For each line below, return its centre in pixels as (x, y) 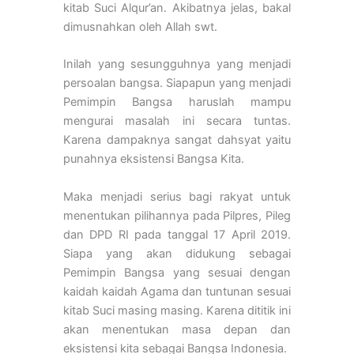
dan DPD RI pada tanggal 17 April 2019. (177, 234)
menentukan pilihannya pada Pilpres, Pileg (177, 215)
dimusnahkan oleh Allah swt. (140, 27)
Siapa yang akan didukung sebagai (177, 253)
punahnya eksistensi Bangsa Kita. (154, 159)
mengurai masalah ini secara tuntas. (177, 121)
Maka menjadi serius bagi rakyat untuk (177, 196)
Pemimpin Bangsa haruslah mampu (177, 102)
